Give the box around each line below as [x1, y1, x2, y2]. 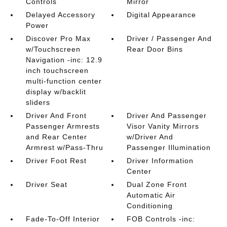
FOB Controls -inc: [127, 215, 196, 223]
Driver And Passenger [127, 111, 207, 120]
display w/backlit [25, 88, 86, 96]
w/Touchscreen [25, 45, 81, 53]
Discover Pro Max [25, 34, 91, 43]
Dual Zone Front [127, 180, 187, 188]
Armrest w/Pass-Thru [25, 143, 103, 152]
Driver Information [127, 157, 194, 165]
